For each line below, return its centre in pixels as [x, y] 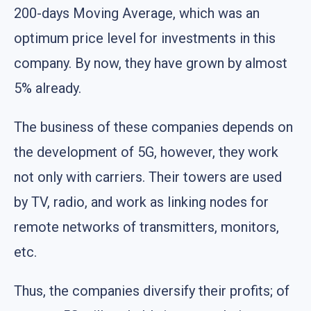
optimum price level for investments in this [145, 38]
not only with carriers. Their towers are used [148, 177]
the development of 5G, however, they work [146, 152]
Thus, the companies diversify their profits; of [152, 291]
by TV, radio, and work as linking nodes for [141, 202]
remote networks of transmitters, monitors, [146, 227]
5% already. [48, 88]
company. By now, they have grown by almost [151, 63]
